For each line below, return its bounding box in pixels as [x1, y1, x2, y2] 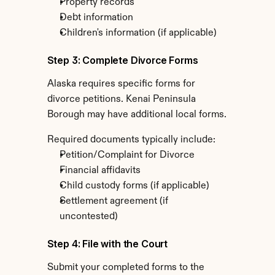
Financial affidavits [59, 166, 141, 176]
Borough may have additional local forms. [47, 110, 227, 120]
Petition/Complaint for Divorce [59, 150, 195, 160]
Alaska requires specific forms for [47, 79, 195, 89]
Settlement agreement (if [59, 196, 168, 206]
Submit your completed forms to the [47, 263, 204, 273]
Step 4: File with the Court [47, 238, 168, 250]
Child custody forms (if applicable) [59, 181, 209, 191]
